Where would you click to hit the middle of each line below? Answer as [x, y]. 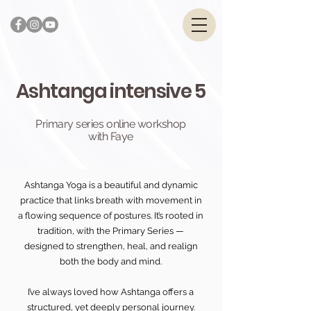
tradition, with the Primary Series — [111, 231]
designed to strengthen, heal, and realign [111, 246]
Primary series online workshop [111, 124]
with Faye [111, 136]
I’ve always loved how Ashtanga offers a [111, 292]
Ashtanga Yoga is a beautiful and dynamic [111, 185]
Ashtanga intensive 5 [110, 91]
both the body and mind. [111, 261]
